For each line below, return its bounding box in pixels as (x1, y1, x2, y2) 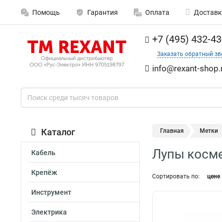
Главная (160, 127, 184, 134)
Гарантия (87, 8, 118, 16)
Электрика (31, 208, 67, 216)
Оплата (145, 8, 169, 16)
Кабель (31, 149, 55, 157)
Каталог (41, 127, 75, 137)
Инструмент (31, 188, 71, 196)
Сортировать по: (152, 173, 200, 180)
